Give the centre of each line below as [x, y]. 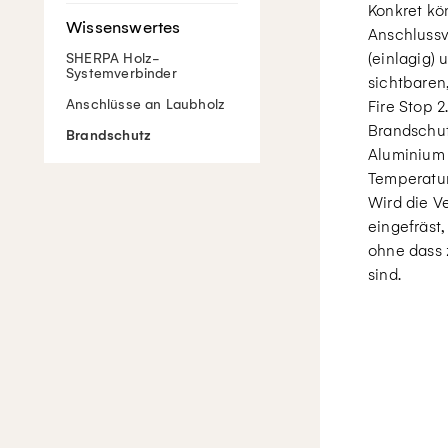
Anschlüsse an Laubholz [146, 104]
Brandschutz [109, 135]
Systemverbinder [121, 73]
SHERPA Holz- [113, 58]
